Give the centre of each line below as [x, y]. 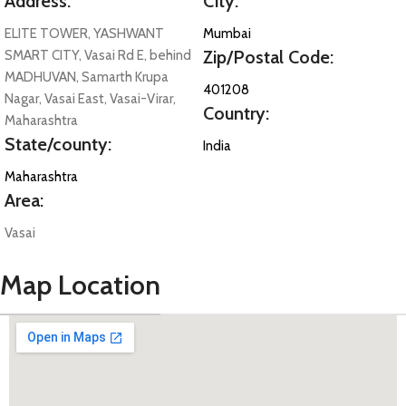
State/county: [58, 144]
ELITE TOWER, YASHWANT [84, 33]
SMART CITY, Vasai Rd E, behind [98, 55]
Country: [236, 113]
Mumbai [227, 33]
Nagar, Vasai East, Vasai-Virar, [90, 98]
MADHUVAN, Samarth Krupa [87, 77]
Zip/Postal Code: [268, 57]
